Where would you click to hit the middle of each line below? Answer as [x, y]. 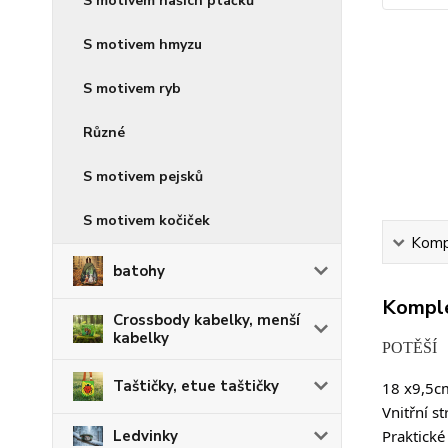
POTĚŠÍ [409, 347]
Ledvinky [145, 435]
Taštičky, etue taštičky [196, 386]
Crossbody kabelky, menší [206, 319]
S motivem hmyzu [142, 44]
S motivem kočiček [146, 220]
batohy [139, 270]
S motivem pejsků [143, 176]
